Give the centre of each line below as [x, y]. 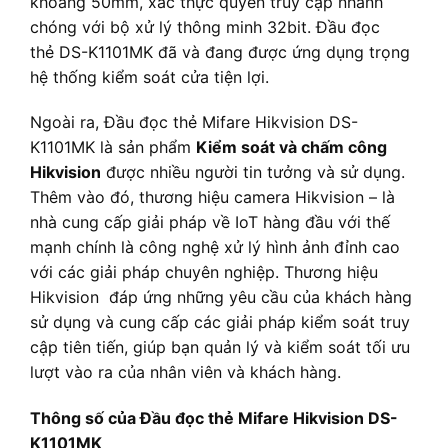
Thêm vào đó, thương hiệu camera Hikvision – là [212, 197]
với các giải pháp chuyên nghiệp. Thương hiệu [204, 272]
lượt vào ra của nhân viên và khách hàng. [185, 372]
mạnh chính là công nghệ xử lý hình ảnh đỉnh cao [215, 247]
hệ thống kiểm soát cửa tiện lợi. [149, 76]
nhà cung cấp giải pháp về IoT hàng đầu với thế [210, 222]
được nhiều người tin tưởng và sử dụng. [253, 172]
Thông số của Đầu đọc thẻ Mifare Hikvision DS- [214, 418]
